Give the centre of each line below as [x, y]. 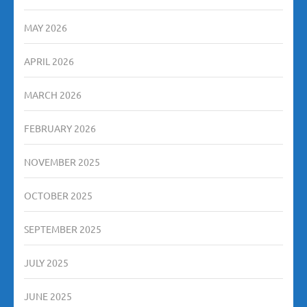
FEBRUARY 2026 [60, 128]
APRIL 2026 [49, 61]
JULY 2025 [46, 263]
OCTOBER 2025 [58, 196]
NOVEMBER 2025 [62, 162]
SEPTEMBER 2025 [63, 229]
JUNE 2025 [48, 296]
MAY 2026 [46, 28]
